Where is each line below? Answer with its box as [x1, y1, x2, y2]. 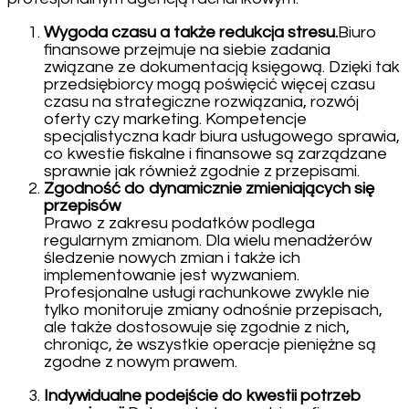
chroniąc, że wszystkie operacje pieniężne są [44, 335, 376, 353]
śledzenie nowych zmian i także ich [44, 248, 300, 267]
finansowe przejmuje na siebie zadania [44, 40, 330, 58]
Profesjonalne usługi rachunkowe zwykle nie [44, 283, 370, 301]
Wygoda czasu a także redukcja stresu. [44, 23, 338, 41]
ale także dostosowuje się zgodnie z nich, [44, 318, 350, 336]
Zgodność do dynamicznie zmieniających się [44, 179, 374, 197]
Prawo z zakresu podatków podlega [44, 214, 315, 232]
